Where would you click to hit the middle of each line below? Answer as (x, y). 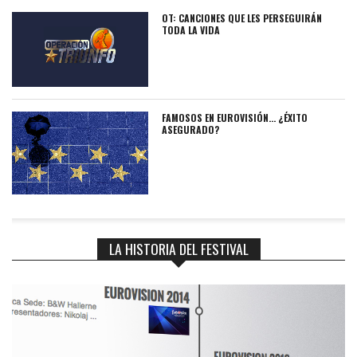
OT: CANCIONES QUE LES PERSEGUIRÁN (242, 18)
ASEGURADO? (191, 129)
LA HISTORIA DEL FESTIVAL (178, 249)
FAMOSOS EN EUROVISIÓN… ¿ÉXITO (235, 117)
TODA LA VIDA (191, 30)
